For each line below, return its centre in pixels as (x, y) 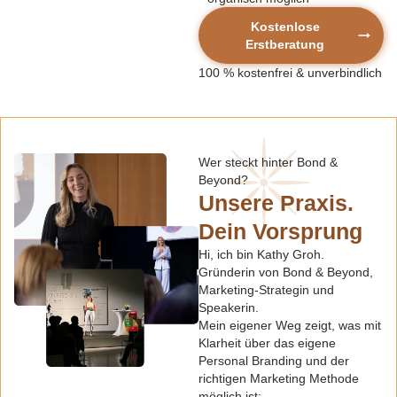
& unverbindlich (337, 72)
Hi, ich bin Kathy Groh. (261, 254)
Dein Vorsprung (280, 231)
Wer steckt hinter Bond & (268, 162)
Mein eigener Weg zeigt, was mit (290, 325)
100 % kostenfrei (245, 72)
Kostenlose (285, 26)
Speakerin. (229, 307)
